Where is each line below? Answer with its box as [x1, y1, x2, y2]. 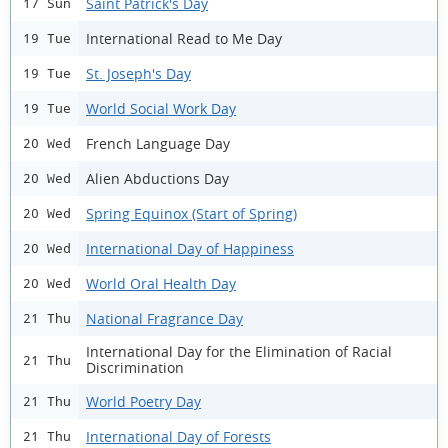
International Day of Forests [86, 426, 271, 446]
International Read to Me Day [86, 28, 282, 48]
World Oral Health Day [86, 273, 236, 293]
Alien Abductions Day [86, 168, 229, 188]
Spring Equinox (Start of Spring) [86, 203, 297, 223]
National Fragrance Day [86, 308, 243, 328]
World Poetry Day [86, 391, 201, 411]
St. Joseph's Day [86, 63, 191, 83]
